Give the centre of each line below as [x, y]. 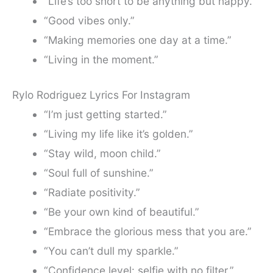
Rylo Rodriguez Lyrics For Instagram [101, 95]
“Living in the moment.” [101, 60]
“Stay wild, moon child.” [102, 154]
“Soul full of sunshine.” [98, 173]
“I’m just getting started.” [105, 115]
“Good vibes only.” [89, 21]
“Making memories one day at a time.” [137, 40]
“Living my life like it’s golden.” [118, 134]
